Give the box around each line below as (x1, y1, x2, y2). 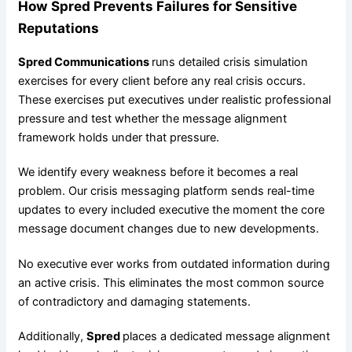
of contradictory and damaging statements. (17, 294, 251, 309)
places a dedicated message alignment (122, 328, 330, 343)
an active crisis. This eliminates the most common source (17, 275, 324, 290)
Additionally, (17, 328, 86, 343)
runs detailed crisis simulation (151, 54, 308, 69)
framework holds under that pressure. (17, 130, 219, 145)
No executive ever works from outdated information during (17, 256, 330, 271)
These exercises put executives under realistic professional (17, 92, 331, 107)
